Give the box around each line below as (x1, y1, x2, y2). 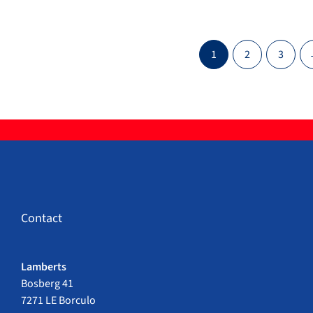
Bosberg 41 (21, 275, 73, 291)
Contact (21, 209, 62, 227)
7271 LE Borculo (21, 292, 96, 308)
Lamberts (21, 259, 66, 275)
